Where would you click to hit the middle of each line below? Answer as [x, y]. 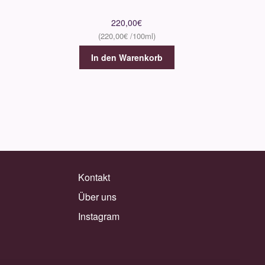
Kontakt [94, 177]
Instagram [99, 216]
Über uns [98, 197]
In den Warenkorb [127, 57]
